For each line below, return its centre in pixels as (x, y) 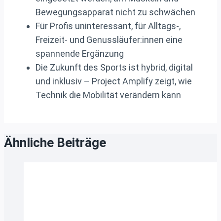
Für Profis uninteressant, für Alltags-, (108, 26)
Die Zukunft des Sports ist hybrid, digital (114, 68)
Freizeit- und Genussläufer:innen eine (109, 40)
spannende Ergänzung (80, 54)
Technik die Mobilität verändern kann (108, 95)
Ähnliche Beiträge (55, 142)
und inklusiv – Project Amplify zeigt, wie (114, 81)
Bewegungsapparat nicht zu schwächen (115, 12)
